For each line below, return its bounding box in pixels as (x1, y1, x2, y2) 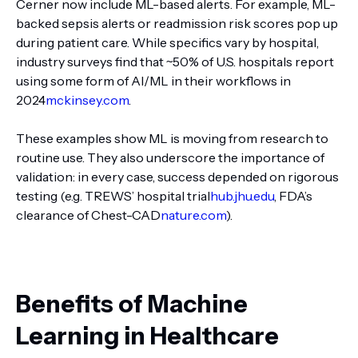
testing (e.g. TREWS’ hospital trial (16, 188, 210, 204)
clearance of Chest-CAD (16, 207, 161, 223)
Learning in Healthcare (16, 321, 279, 351)
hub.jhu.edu (210, 188, 274, 204)
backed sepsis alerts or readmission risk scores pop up (16, 15, 338, 31)
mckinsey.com (46, 92, 129, 108)
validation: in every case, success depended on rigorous (16, 169, 339, 185)
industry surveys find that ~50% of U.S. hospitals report (16, 54, 334, 70)
